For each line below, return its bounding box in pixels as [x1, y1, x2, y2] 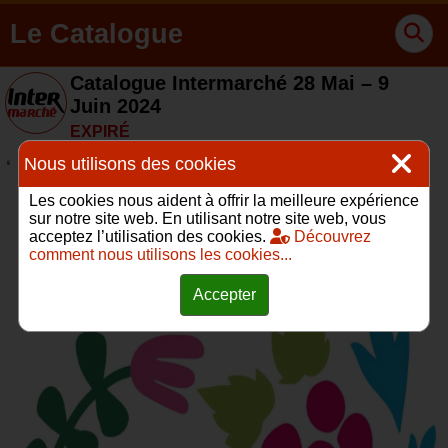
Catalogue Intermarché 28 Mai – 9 [70, 72, 389, 94]
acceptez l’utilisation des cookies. [29, 228, 270, 245]
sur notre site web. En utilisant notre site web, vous [29, 210, 386, 227]
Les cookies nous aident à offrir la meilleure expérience [29, 192, 419, 209]
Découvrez [290, 228, 371, 245]
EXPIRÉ [70, 123, 130, 140]
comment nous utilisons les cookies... [29, 246, 292, 263]
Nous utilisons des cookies [24, 153, 236, 174]
